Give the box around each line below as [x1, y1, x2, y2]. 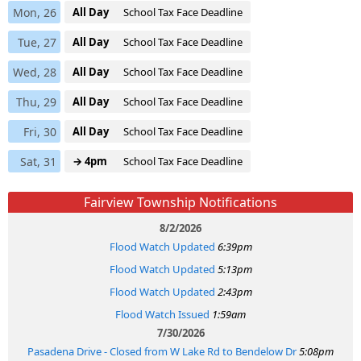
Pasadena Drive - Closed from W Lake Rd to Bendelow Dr [27, 343, 297, 359]
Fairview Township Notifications [84, 193, 277, 211]
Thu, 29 [16, 93, 56, 110]
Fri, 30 [23, 123, 56, 139]
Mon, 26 [13, 4, 56, 20]
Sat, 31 [20, 153, 56, 169]
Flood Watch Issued [115, 306, 210, 322]
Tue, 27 [18, 34, 56, 50]
